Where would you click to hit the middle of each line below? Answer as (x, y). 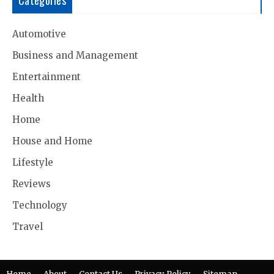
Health (28, 98)
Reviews (31, 183)
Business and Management (75, 55)
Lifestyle (33, 162)
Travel (28, 226)
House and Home (52, 141)
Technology (40, 205)
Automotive (39, 34)
